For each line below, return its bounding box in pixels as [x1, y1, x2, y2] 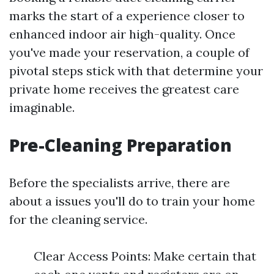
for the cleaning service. [9, 212, 147, 227]
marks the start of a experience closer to [9, 8, 245, 23]
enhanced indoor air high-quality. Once [9, 26, 235, 42]
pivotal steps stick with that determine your [9, 63, 263, 78]
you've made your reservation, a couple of [9, 45, 250, 60]
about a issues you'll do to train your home [9, 193, 255, 209]
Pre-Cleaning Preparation [9, 133, 232, 157]
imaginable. [9, 100, 75, 115]
